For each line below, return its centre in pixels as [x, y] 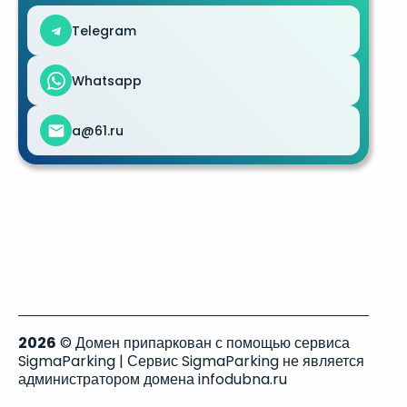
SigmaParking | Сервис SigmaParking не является [191, 361]
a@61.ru [98, 130]
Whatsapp [107, 80]
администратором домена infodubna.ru [153, 379]
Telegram [104, 30]
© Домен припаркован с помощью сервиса [203, 342]
